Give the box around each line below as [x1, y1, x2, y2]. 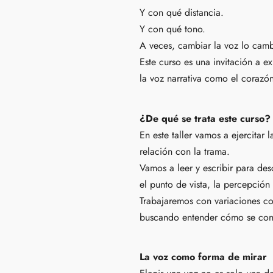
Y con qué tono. [140, 22, 205, 37]
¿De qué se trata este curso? [140, 111, 271, 126]
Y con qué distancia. [140, 5, 224, 20]
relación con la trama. [140, 144, 230, 158]
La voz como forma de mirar [140, 249, 267, 264]
